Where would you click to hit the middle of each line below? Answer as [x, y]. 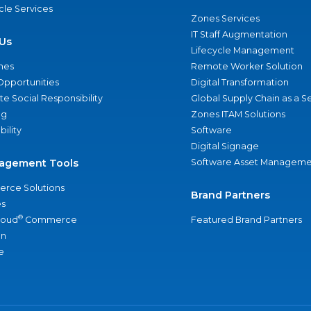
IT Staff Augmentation [239, 34]
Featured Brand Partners [246, 220]
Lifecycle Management [242, 50]
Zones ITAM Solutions [238, 114]
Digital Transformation [239, 82]
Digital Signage [225, 146]
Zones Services [225, 18]
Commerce [50, 220]
